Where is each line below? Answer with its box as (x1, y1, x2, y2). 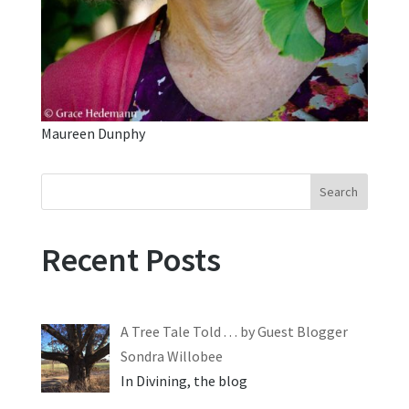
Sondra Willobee (120, 347, 223, 366)
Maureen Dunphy (40, 124, 145, 143)
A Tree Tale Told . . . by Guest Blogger (120, 322, 348, 341)
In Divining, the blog (120, 372, 247, 391)
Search (320, 184, 359, 201)
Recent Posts (40, 239, 221, 281)
